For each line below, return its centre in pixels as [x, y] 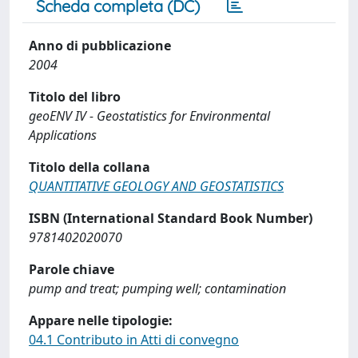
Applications [63, 135]
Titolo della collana [89, 167]
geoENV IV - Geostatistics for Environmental [149, 116]
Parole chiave [72, 269]
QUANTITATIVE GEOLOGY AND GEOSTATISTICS [156, 186]
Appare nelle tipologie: [101, 320]
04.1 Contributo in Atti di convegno [134, 340]
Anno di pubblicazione [100, 46]
